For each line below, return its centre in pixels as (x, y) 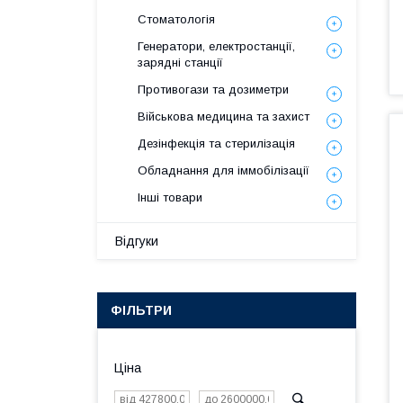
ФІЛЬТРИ (141, 310)
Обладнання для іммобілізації (224, 170)
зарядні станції (180, 63)
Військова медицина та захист (224, 116)
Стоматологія (176, 19)
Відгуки (137, 241)
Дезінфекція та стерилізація (216, 143)
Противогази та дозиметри (213, 90)
